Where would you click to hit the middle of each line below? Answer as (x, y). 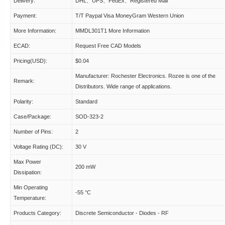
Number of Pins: (33, 132)
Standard (86, 101)
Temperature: (30, 198)
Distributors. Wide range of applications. (124, 86)
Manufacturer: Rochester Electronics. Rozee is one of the (145, 76)
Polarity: (23, 101)
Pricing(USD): (30, 61)
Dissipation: (28, 172)
